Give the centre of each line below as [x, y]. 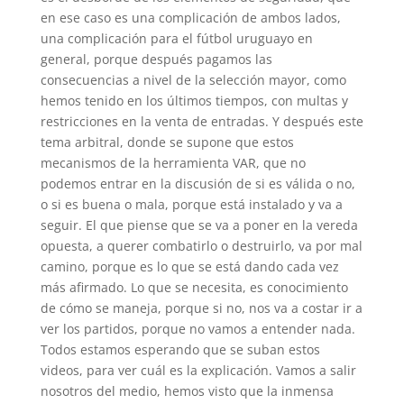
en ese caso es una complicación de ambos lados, [190, 18]
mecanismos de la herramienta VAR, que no [173, 163]
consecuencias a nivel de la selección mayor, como [193, 80]
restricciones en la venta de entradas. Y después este [202, 121]
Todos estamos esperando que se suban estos [180, 349]
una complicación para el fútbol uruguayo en [176, 38]
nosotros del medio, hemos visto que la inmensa [187, 391]
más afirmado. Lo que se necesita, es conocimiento [194, 287]
